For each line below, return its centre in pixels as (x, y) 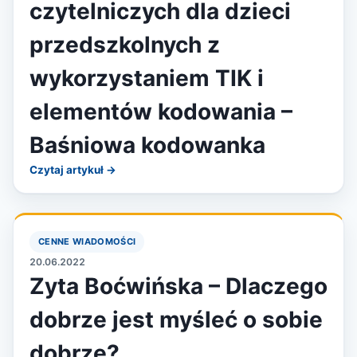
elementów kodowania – (161, 112)
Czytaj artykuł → (73, 170)
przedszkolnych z (125, 45)
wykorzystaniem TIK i (147, 78)
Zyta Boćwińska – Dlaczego (178, 286)
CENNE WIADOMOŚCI (87, 241)
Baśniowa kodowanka (147, 145)
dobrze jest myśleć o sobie (176, 320)
